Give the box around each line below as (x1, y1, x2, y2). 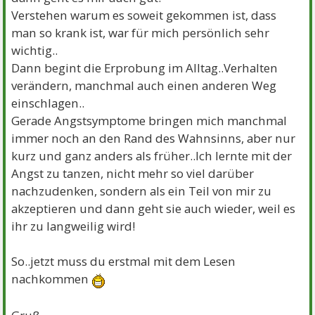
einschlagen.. (11, 95, 85, 112)
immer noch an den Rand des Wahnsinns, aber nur (11, 130, 296, 147)
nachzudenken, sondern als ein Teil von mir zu (11, 183, 272, 200)
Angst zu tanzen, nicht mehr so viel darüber (11, 165, 255, 182)
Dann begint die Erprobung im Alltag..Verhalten (11, 60, 278, 77)
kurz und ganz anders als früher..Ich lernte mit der (11, 148, 292, 165)
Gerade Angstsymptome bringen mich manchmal (11, 112, 288, 129)
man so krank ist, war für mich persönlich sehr (11, 25, 270, 41)
